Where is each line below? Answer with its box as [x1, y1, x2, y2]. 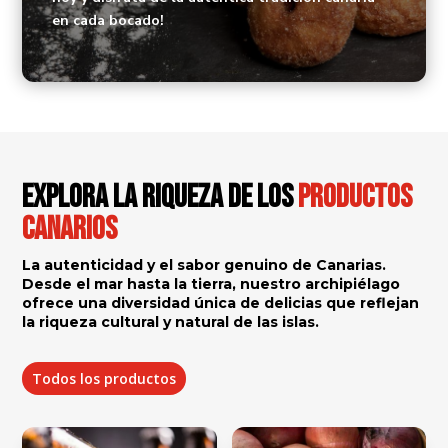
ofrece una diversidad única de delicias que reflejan [22, 293, 420, 312]
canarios [22, 209, 118, 249]
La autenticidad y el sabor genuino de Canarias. [22, 255, 387, 274]
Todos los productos [32, 368, 177, 388]
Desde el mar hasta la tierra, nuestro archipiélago [22, 274, 401, 293]
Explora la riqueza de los [22, 177, 299, 217]
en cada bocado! [52, 10, 165, 30]
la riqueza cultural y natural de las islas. [22, 312, 320, 331]
